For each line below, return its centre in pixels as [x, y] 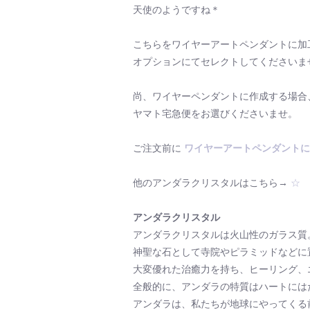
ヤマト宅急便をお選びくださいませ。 [215, 113]
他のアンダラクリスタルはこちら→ [211, 183]
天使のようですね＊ [176, 10]
